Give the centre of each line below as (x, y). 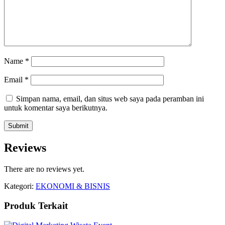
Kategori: (20, 186)
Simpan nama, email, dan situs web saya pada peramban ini (110, 99)
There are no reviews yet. (44, 169)
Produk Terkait (36, 205)
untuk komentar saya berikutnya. (56, 108)
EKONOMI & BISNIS (73, 186)
